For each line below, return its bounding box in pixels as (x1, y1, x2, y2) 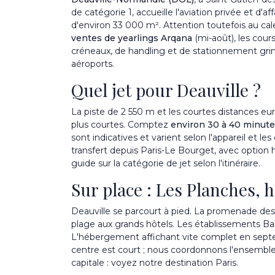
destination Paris (165, 257, 236, 268)
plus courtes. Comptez (71, 118, 171, 130)
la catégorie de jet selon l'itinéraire (114, 157, 258, 169)
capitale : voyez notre (71, 257, 165, 268)
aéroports (71, 58, 112, 69)
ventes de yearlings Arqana (71, 32, 192, 44)
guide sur (71, 157, 114, 169)
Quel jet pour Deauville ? (71, 78, 261, 101)
